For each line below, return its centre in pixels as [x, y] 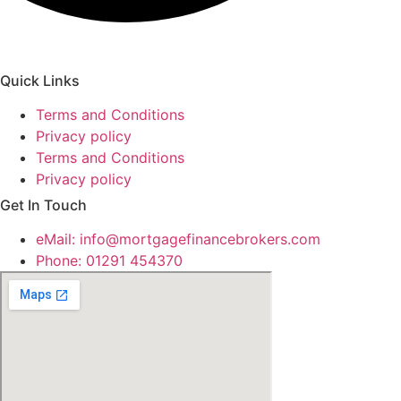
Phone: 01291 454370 [109, 261]
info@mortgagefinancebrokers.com [200, 239]
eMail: [58, 239]
